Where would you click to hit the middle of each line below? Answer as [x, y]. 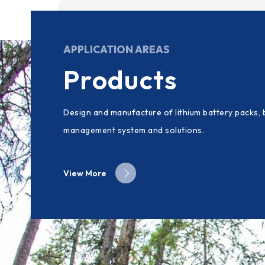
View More [85, 173]
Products [120, 80]
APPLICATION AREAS [117, 50]
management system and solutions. [134, 130]
